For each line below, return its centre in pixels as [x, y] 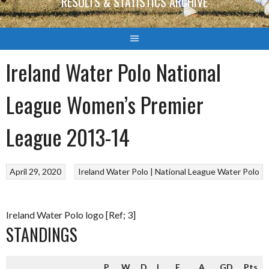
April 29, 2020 [36, 172]
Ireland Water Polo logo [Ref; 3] [71, 215]
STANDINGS [42, 234]
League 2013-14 [68, 136]
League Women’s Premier [105, 104]
